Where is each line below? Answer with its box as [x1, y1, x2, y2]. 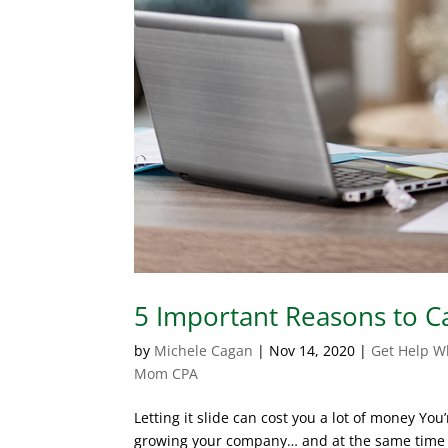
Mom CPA [134, 363, 199, 383]
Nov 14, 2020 [269, 340, 356, 360]
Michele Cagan [154, 340, 254, 360]
